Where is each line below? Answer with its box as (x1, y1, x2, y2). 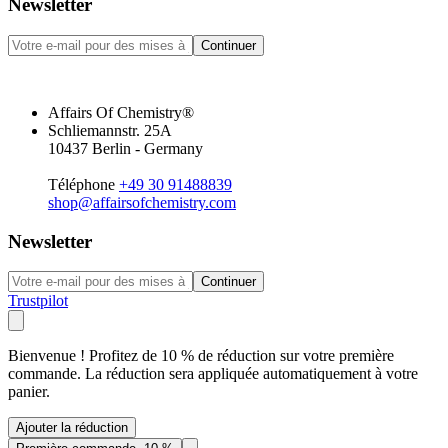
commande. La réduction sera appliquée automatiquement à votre (8, 365, 418, 383)
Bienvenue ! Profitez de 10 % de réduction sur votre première (8, 347, 394, 365)
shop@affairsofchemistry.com (48, 193, 236, 211)
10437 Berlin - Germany (48, 139, 203, 157)
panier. (8, 383, 50, 401)
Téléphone (48, 175, 115, 193)
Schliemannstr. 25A (48, 121, 172, 139)
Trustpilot (8, 292, 68, 310)
